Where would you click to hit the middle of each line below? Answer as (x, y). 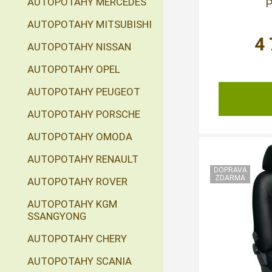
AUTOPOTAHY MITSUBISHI (90, 24)
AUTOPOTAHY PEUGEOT (84, 92)
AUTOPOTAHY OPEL (74, 69)
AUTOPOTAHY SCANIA (80, 261)
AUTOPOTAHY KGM (72, 204)
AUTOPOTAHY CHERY (77, 239)
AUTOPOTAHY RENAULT (83, 159)
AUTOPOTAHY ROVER (77, 182)
